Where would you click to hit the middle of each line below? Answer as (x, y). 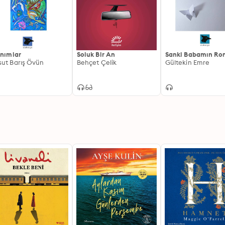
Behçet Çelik (97, 62)
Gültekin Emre (188, 62)
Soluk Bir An (96, 54)
